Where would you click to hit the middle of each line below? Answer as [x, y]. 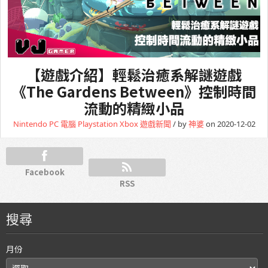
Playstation [98, 124]
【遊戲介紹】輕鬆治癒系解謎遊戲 [134, 74]
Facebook [45, 172]
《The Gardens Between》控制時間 [134, 91]
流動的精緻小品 [134, 108]
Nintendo [30, 124]
